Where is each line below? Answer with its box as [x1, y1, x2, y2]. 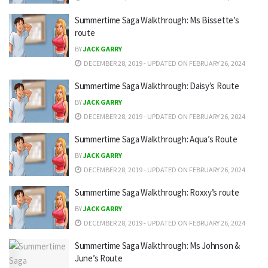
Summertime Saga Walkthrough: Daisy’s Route [75, 80, 239, 92]
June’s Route [75, 252, 123, 264]
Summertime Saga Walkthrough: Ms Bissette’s [75, 14, 239, 26]
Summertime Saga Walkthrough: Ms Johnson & [75, 240, 240, 251]
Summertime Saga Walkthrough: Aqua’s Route [75, 133, 237, 145]
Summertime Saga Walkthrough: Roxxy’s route [75, 187, 239, 198]
